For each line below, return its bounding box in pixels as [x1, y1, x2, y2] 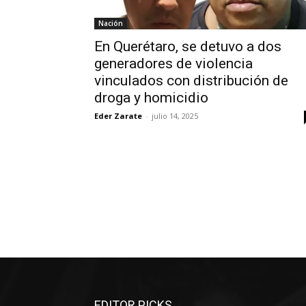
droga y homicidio [94, 89, 208, 106]
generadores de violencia [94, 55, 253, 72]
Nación [98, 18, 123, 28]
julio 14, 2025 [152, 111, 198, 121]
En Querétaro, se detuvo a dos [94, 38, 281, 55]
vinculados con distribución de [94, 72, 288, 89]
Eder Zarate [94, 111, 142, 121]
